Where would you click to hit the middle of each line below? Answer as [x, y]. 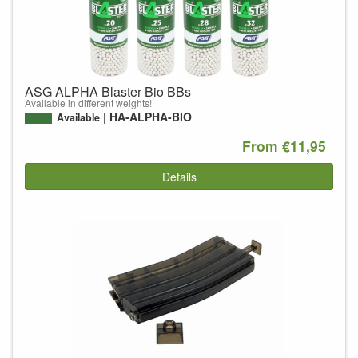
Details [179, 176]
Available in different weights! [88, 103]
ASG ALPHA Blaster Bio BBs [108, 92]
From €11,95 [284, 146]
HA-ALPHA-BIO [151, 117]
